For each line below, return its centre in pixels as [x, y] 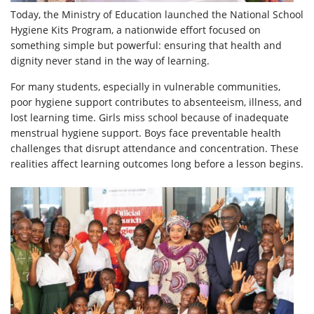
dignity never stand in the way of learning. [110, 61]
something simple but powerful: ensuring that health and [146, 46]
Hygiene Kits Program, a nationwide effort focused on [136, 30]
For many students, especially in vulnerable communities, [145, 87]
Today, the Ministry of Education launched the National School [157, 15]
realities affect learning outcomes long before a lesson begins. [157, 164]
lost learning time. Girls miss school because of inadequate [150, 118]
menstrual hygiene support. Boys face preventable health [146, 133]
